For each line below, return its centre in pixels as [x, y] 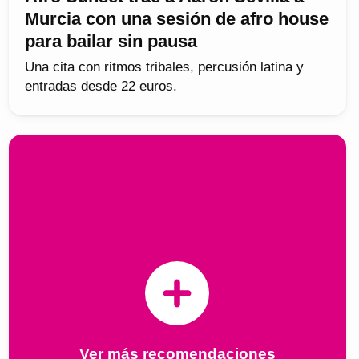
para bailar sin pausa [111, 42]
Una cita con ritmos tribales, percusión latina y [164, 67]
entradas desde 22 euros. [101, 87]
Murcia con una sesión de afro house [176, 19]
